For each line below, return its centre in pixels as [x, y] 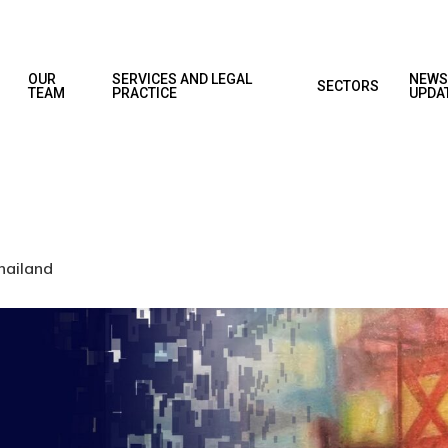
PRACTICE [145, 93]
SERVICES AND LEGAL [182, 79]
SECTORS [347, 86]
